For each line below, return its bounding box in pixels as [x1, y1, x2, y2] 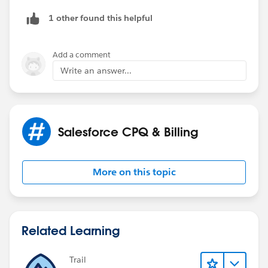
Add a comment [53, 49, 111, 60]
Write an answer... [60, 65, 132, 76]
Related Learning [22, 222, 120, 238]
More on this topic [92, 165, 176, 178]
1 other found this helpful [48, 13, 153, 24]
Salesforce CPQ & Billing [58, 123, 198, 139]
